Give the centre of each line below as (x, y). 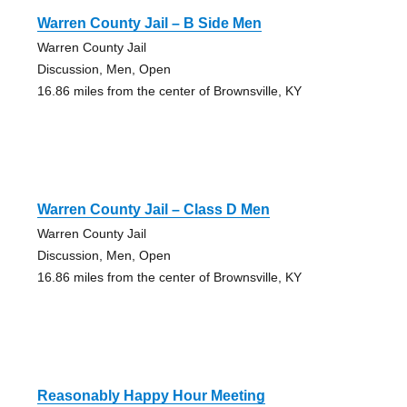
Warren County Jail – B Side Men (149, 23)
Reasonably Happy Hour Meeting (151, 395)
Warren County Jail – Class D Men (153, 209)
